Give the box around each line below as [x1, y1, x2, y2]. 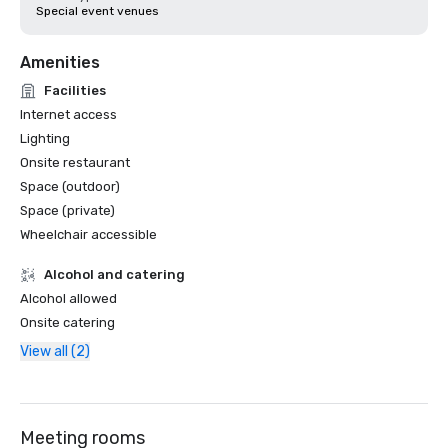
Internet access [20, 107, 117, 122]
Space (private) [20, 203, 115, 218]
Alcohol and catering [44, 267, 185, 282]
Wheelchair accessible [20, 227, 157, 242]
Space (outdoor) [20, 179, 120, 194]
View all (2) [20, 343, 90, 360]
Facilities [44, 83, 106, 98]
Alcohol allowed [20, 291, 117, 306]
